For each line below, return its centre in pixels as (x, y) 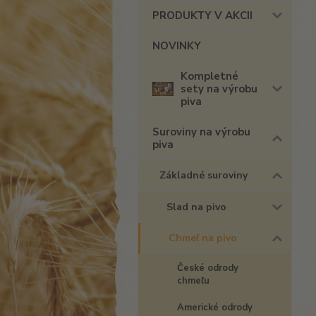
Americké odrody (215, 308)
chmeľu (193, 281)
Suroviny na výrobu (201, 132)
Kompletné (209, 76)
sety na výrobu (219, 89)
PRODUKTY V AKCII (202, 16)
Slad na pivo (196, 207)
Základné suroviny (203, 175)
